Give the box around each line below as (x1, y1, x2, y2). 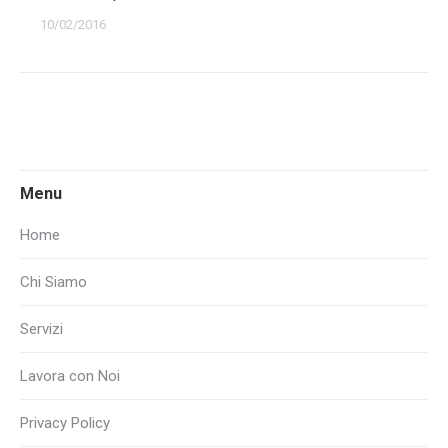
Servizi (20, 320, 63, 338)
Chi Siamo (20, 273, 87, 291)
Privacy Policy (20, 414, 110, 432)
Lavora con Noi (20, 367, 120, 385)
